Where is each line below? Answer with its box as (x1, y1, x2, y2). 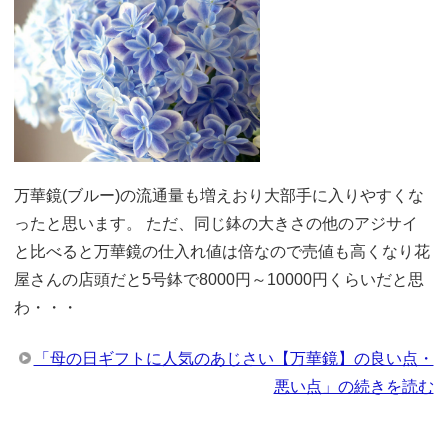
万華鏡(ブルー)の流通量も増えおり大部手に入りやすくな (14, 187, 425, 205)
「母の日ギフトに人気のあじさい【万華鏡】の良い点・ (33, 350, 434, 368)
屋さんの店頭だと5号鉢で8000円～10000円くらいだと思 (14, 271, 425, 289)
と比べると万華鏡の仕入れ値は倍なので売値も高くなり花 (14, 243, 431, 261)
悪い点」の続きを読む (273, 378, 434, 396)
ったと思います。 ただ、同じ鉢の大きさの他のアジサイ (14, 215, 419, 233)
